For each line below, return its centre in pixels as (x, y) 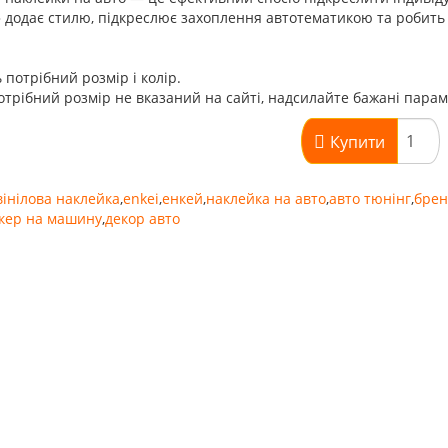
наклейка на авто (265, 198)
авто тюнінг (369, 198)
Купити (357, 141)
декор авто (142, 218)
